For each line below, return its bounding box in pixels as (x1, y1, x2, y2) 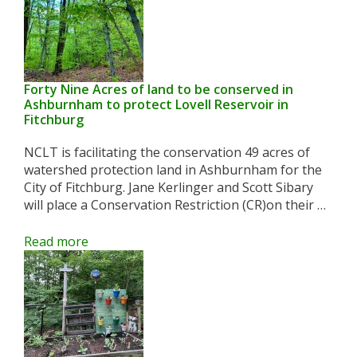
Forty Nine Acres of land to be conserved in (24, 80, 293, 98)
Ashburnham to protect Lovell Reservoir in (24, 96, 288, 113)
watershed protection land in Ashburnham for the (24, 161, 322, 178)
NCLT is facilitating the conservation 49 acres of (24, 143, 310, 161)
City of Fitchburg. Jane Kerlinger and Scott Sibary (24, 178, 313, 196)
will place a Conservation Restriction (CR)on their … (24, 196, 326, 214)
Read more (24, 233, 88, 250)
